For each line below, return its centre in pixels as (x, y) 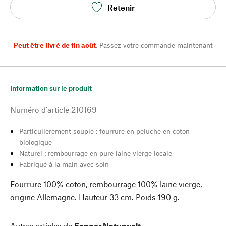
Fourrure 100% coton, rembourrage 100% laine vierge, (106, 184)
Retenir (121, 7)
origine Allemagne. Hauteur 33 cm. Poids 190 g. (95, 197)
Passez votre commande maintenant (156, 45)
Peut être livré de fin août (54, 45)
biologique (36, 142)
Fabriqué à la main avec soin (64, 164)
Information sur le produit (51, 88)
